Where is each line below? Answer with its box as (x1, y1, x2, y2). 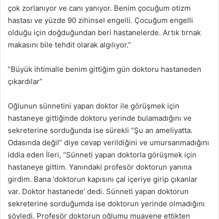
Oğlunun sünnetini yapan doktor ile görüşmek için (8, 101, 179, 110)
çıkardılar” (8, 76, 43, 86)
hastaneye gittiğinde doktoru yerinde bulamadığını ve (8, 113, 192, 123)
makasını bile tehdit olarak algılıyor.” (8, 40, 131, 49)
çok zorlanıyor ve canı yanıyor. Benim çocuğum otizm (8, 3, 191, 13)
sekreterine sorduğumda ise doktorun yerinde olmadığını (8, 198, 205, 208)
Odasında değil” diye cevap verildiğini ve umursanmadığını (8, 137, 209, 147)
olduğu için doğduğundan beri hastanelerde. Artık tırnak (8, 27, 201, 37)
